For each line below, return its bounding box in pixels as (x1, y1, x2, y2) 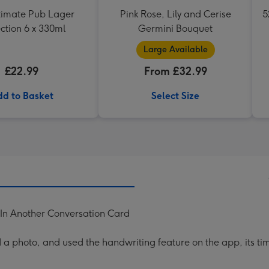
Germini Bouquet (138, 23, 213, 34)
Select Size (151, 90, 199, 101)
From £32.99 (144, 65, 207, 78)
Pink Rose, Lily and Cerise (119, 8, 231, 20)
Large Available (143, 44, 208, 55)
